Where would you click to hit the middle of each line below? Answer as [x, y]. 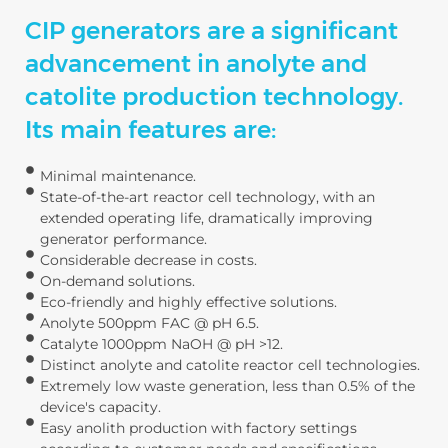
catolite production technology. [214, 96]
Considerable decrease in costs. [148, 260]
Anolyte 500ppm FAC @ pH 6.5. [149, 323]
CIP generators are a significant [211, 30]
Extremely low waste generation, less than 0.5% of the [227, 386]
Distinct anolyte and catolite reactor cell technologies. [230, 365]
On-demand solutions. [117, 281]
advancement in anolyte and [196, 63]
